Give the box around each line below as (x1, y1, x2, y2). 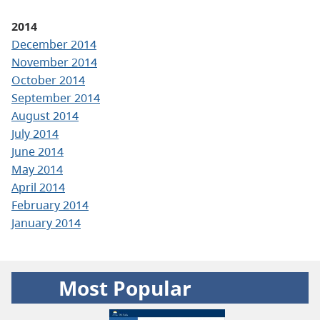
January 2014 (11, 214, 81, 231)
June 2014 (11, 143, 64, 159)
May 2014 (11, 161, 63, 177)
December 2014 (11, 36, 96, 52)
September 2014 (11, 89, 100, 106)
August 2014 (11, 107, 79, 124)
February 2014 (11, 196, 89, 213)
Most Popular (58, 274, 191, 301)
